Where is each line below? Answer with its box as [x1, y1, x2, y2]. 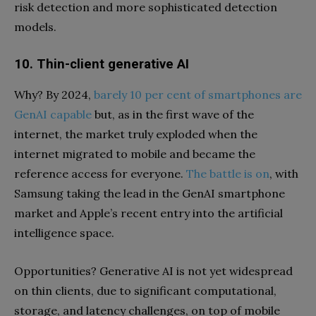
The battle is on [186, 166, 269, 181]
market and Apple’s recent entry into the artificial [14, 205, 283, 220]
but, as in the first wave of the [92, 107, 254, 121]
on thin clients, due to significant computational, [14, 283, 276, 298]
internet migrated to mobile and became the [14, 146, 255, 161]
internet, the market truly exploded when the [14, 126, 257, 141]
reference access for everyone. [14, 166, 186, 181]
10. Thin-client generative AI [14, 56, 189, 72]
